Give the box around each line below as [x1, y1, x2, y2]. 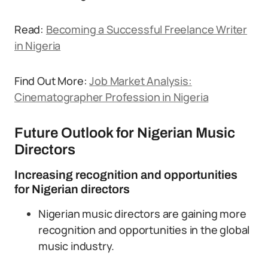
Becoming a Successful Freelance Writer [45, 22, 248, 36]
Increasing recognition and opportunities [14, 168, 237, 181]
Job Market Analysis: [89, 74, 192, 88]
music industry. [38, 239, 115, 253]
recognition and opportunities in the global [38, 223, 250, 237]
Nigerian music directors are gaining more [38, 206, 246, 221]
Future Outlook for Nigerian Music [14, 125, 235, 141]
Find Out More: [14, 74, 90, 88]
